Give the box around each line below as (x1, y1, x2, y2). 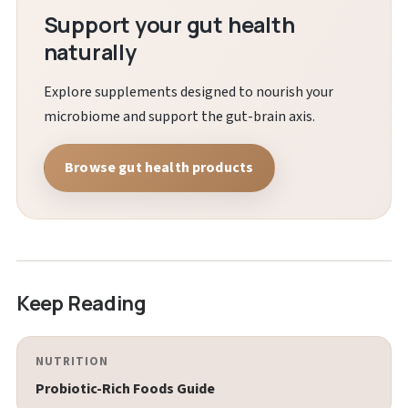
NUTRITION (35, 352, 109, 370)
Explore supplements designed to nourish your (43, 81, 333, 102)
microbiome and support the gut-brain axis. (43, 106, 315, 127)
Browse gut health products (65, 157, 254, 178)
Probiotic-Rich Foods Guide (35, 378, 215, 399)
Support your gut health (43, 9, 295, 39)
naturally (43, 36, 137, 66)
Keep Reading (15, 289, 147, 316)
